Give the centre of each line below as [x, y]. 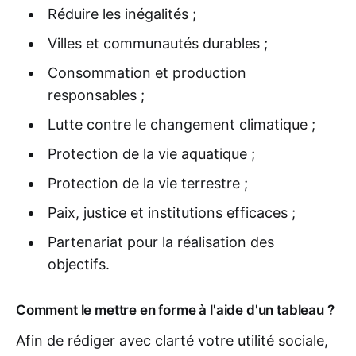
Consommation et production [147, 73]
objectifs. [78, 265]
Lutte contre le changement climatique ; [181, 125]
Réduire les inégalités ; [122, 14]
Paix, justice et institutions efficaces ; [171, 213]
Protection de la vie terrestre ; [147, 184]
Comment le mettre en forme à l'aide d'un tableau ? [175, 310]
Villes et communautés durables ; [157, 44]
